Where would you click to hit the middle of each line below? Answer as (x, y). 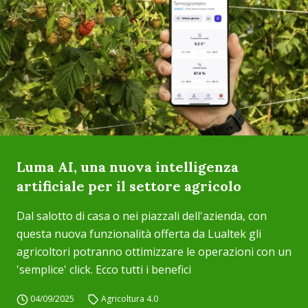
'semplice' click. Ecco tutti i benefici (104, 269)
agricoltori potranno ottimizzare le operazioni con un (154, 252)
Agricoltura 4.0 (130, 299)
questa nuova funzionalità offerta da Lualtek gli (139, 234)
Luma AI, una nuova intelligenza (128, 167)
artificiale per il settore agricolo (129, 186)
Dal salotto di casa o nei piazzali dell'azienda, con (142, 216)
